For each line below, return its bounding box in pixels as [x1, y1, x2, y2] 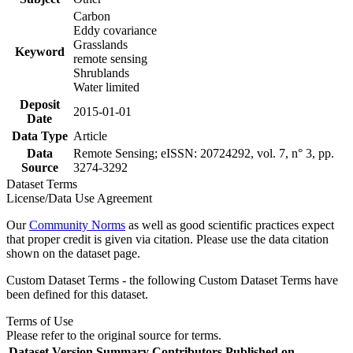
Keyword [14, 44, 65, 58]
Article [73, 128, 107, 143]
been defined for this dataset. [6, 287, 148, 301]
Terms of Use [6, 314, 73, 328]
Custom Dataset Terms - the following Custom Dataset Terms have [6, 273, 338, 287]
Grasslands [73, 37, 128, 51]
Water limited [73, 80, 139, 94]
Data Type [11, 128, 68, 143]
